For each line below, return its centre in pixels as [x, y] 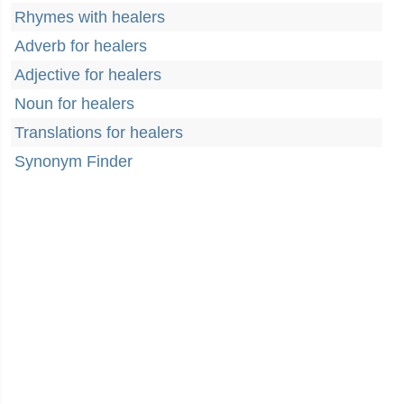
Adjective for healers [88, 75]
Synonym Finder [73, 161]
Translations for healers [99, 133]
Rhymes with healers [90, 17]
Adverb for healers [81, 46]
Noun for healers [74, 104]
